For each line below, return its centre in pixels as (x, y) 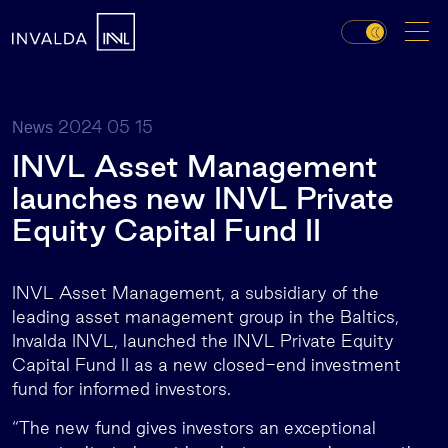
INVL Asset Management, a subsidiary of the (195, 292)
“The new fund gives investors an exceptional (194, 427)
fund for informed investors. (121, 388)
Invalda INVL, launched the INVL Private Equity (203, 340)
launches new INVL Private (203, 198)
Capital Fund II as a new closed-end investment (206, 364)
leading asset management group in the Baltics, (205, 316)
